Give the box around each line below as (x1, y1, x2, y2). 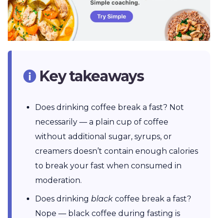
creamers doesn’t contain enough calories (35, 146, 198, 156)
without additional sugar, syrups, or (35, 131, 172, 141)
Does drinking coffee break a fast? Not (35, 102, 184, 112)
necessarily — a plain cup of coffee (35, 117, 168, 127)
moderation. (35, 175, 84, 185)
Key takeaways (39, 67, 144, 85)
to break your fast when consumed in (35, 161, 182, 170)
